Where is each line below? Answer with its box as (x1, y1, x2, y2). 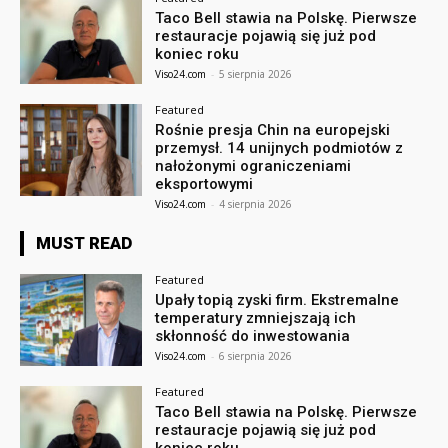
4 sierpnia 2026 (219, 197, 293, 212)
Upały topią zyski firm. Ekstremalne (155, 291, 400, 310)
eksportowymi (155, 175, 254, 194)
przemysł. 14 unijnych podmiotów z (155, 139, 404, 158)
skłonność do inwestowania (155, 327, 351, 346)
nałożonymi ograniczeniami (155, 157, 352, 176)
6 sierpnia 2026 (219, 349, 293, 364)
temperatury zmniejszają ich (155, 309, 357, 328)
